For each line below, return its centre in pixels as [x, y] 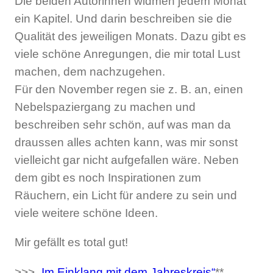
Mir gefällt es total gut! [71, 243]
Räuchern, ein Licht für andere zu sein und [126, 196]
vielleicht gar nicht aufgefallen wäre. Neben [127, 160]
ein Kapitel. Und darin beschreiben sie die [123, 19]
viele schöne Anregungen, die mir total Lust [127, 54]
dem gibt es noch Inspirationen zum [108, 178]
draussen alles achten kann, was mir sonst [126, 143]
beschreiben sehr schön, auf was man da [123, 125]
